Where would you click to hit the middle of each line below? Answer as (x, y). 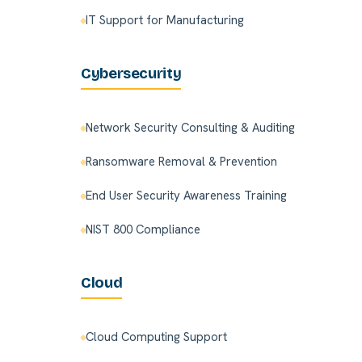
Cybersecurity (131, 74)
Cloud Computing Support (156, 337)
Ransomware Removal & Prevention (181, 162)
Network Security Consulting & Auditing (190, 128)
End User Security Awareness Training (186, 196)
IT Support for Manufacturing (165, 21)
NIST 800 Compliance (143, 230)
